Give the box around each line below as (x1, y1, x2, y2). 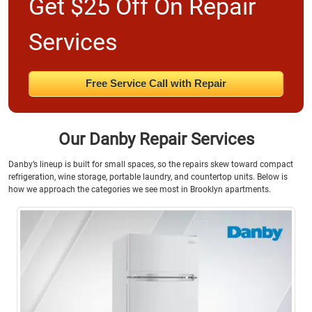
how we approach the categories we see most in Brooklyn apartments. (8, 184, 271, 194)
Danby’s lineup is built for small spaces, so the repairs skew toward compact (8, 159, 293, 169)
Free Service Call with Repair (85, 77, 226, 90)
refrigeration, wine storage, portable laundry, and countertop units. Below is (8, 171, 288, 182)
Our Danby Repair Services (58, 130, 254, 150)
